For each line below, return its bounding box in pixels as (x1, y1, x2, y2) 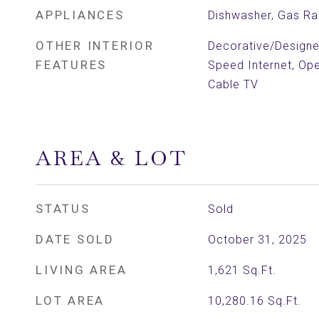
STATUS (36, 202, 90, 216)
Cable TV (207, 78, 258, 91)
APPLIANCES (36, 8, 125, 22)
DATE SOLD (36, 232, 115, 246)
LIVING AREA (36, 263, 127, 277)
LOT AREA (36, 293, 105, 308)
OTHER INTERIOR (36, 38, 155, 53)
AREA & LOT (36, 145, 187, 172)
